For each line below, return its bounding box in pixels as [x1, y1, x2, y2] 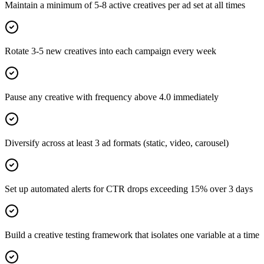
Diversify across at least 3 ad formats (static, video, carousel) [5, 137, 229, 148]
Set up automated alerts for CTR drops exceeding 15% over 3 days [5, 183, 253, 194]
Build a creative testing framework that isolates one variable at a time [5, 229, 259, 240]
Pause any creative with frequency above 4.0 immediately [5, 91, 219, 102]
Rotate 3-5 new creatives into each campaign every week [5, 45, 216, 56]
